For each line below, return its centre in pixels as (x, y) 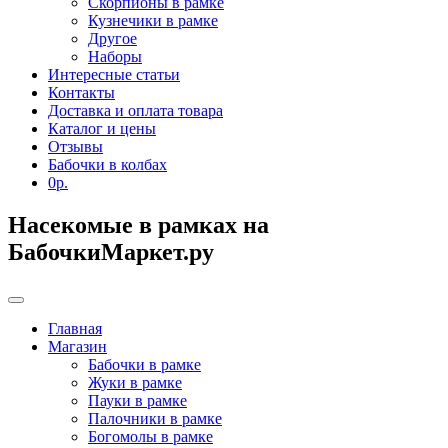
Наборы (115, 56)
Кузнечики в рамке (153, 20)
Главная (75, 328)
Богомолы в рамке (150, 436)
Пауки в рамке (137, 400)
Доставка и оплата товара (135, 110)
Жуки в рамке (135, 382)
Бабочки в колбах (107, 164)
